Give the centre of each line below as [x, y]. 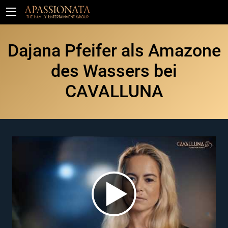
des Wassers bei [114, 71]
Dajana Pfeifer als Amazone [114, 50]
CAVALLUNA [114, 91]
